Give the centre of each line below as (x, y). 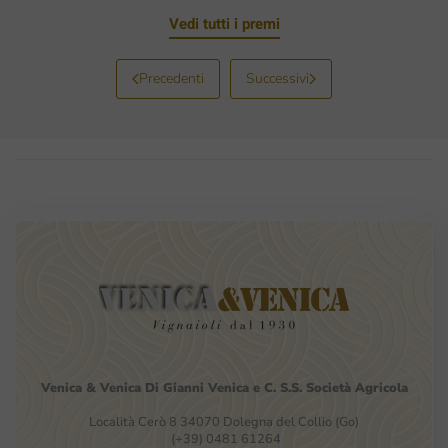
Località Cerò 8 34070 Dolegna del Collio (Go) (224, 422)
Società (330, 388)
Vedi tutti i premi (224, 24)
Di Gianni (176, 388)
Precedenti (171, 79)
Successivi (277, 79)
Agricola (381, 388)
